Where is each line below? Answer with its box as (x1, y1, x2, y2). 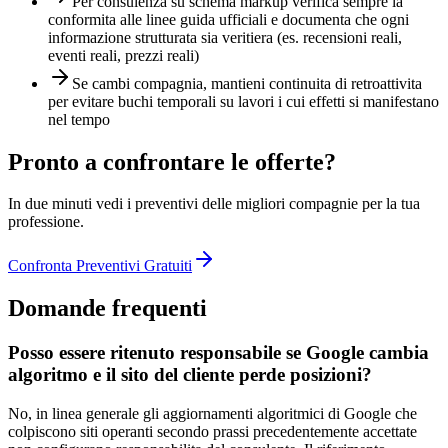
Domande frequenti (8, 295, 207, 322)
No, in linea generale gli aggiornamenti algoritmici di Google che (8, 404, 417, 422)
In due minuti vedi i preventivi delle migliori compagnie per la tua (8, 195, 420, 213)
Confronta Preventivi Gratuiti (8, 257, 192, 275)
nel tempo (48, 110, 110, 128)
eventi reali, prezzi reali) (48, 46, 199, 64)
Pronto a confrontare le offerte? (8, 148, 336, 175)
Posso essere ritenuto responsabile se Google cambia (8, 342, 429, 364)
